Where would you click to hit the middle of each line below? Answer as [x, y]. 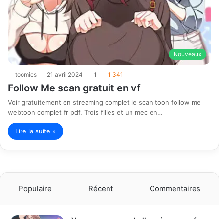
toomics [26, 74]
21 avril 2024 [65, 74]
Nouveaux [187, 54]
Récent [101, 188]
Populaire [35, 188]
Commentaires [175, 188]
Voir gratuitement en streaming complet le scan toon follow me [104, 102]
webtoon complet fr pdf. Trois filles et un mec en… [85, 112]
